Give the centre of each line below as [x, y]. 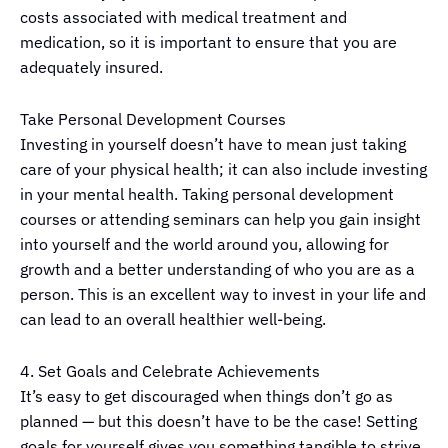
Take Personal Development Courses [153, 119]
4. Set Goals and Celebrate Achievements [170, 371]
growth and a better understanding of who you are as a [217, 269]
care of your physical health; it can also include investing [223, 169]
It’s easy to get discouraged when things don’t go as [206, 396]
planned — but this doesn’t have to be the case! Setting [218, 421]
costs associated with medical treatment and [183, 17]
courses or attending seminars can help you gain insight [220, 219]
